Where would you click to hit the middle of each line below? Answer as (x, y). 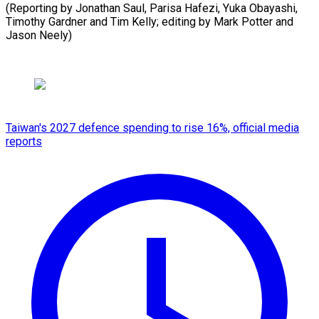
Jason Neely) (39, 35)
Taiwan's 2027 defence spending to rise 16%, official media (152, 127)
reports (24, 141)
